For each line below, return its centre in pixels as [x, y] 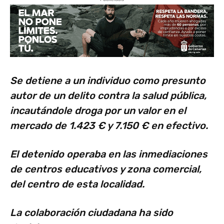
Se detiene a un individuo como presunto [108, 81]
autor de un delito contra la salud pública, [108, 96]
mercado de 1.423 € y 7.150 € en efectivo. [109, 126]
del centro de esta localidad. [77, 184]
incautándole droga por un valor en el [98, 111]
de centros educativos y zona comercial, [106, 169]
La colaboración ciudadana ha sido [91, 213]
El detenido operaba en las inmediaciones [109, 154]
